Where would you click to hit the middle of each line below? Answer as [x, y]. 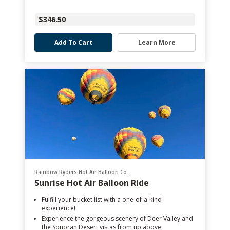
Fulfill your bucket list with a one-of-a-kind [102, 199]
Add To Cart [73, 42]
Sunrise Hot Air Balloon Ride [92, 183]
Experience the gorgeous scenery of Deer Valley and [117, 218]
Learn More [157, 42]
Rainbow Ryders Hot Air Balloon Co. [81, 172]
